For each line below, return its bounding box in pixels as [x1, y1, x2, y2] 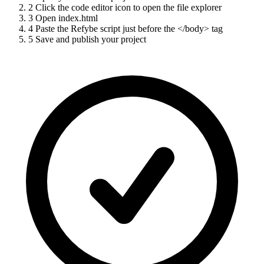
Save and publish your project [35, 34, 146, 45]
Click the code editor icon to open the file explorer [35, 2, 222, 13]
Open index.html [35, 13, 98, 24]
